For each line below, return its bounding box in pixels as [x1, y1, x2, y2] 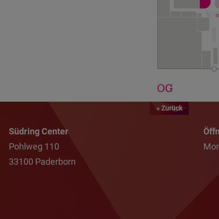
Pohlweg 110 [9, 141, 59, 152]
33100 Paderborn [9, 156, 76, 167]
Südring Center [9, 126, 68, 136]
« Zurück [156, 104, 182, 112]
